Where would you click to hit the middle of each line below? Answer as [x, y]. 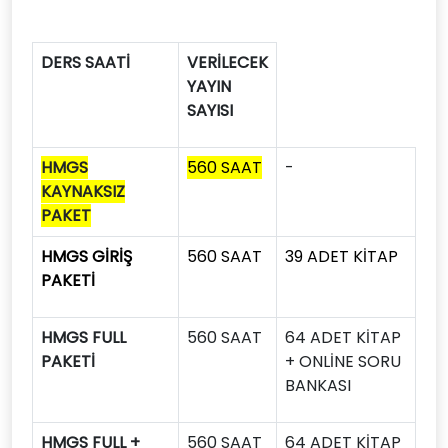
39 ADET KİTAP [341, 256]
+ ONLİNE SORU [343, 361]
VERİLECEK [227, 62]
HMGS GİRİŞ [86, 256]
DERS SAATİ [85, 62]
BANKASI [318, 385]
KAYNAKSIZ [83, 191]
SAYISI [210, 110]
